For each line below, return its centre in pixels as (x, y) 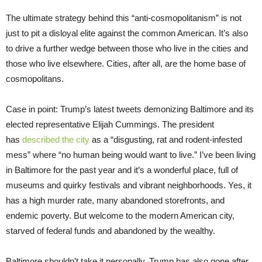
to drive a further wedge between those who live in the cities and (127, 48)
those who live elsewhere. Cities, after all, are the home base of (126, 63)
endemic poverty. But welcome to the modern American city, (120, 215)
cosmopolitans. (35, 78)
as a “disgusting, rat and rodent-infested (166, 139)
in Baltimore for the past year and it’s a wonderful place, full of (122, 170)
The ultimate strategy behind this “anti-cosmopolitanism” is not (124, 18)
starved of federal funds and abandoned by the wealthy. (112, 230)
